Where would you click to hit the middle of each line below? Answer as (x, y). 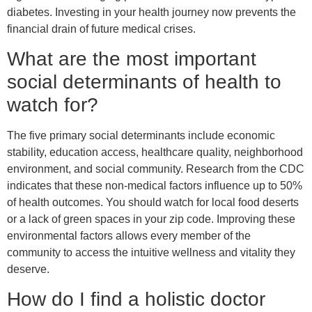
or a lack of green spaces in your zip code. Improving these (151, 219)
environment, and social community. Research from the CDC (156, 169)
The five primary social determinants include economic (141, 135)
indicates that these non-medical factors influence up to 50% (155, 185)
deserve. (28, 269)
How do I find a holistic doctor (136, 299)
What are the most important (132, 58)
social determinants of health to (144, 81)
